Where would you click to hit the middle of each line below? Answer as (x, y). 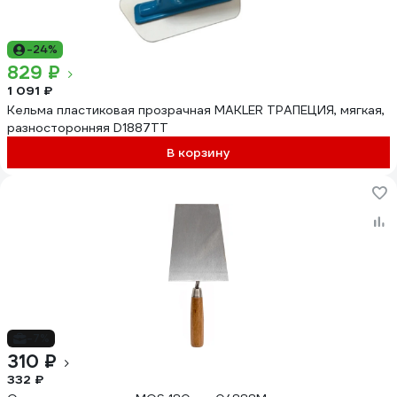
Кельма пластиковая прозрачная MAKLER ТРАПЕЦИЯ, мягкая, (196, 110)
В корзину (198, 152)
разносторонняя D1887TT (88, 128)
